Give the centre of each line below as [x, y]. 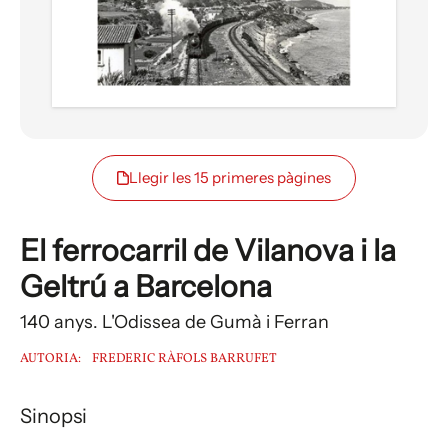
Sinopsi [53, 416]
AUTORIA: [50, 359]
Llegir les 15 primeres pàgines [229, 178]
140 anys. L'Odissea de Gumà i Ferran [174, 322]
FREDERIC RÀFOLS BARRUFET [184, 359]
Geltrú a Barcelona [146, 287]
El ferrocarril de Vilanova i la [208, 251]
